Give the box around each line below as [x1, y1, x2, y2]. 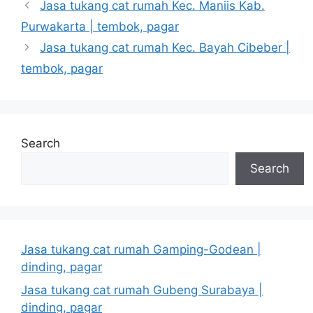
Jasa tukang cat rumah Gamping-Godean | [21, 242, 261, 256]
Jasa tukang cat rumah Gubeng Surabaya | [21, 283, 263, 297]
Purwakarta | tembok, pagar [21, 19, 179, 34]
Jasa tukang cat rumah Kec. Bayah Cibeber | [40, 40, 291, 54]
